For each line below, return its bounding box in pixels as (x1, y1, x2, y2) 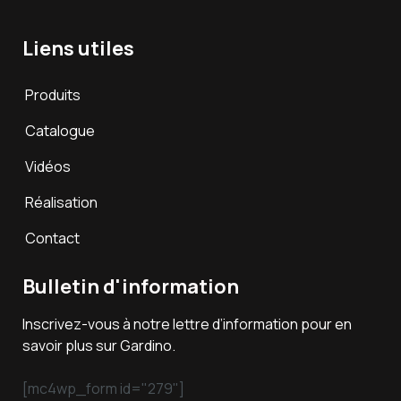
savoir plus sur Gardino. (22, 336, 175, 356)
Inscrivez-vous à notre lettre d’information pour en (22, 314, 352, 335)
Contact (25, 228, 80, 249)
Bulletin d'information (22, 273, 239, 301)
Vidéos (25, 157, 71, 177)
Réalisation (25, 192, 98, 213)
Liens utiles (22, 35, 134, 63)
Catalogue (25, 121, 95, 141)
